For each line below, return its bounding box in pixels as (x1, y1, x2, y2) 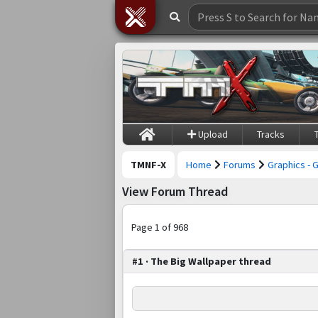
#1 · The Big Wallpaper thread (132, 254, 271, 268)
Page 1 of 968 (131, 220, 188, 234)
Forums (224, 158, 256, 171)
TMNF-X (131, 158, 166, 171)
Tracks (257, 127, 285, 141)
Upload (195, 127, 228, 141)
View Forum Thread (122, 183, 228, 200)
